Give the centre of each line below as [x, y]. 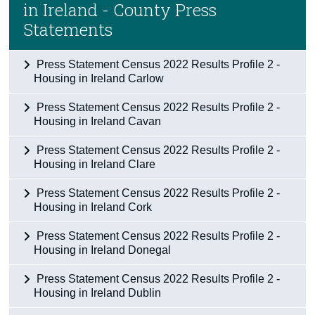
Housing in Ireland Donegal [103, 250]
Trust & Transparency [65, 53]
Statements [68, 29]
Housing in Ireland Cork [93, 207]
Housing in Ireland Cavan [98, 121]
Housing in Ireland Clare [95, 164]
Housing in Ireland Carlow [99, 78]
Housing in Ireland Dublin [98, 292]
